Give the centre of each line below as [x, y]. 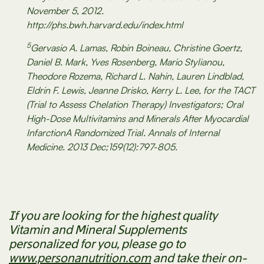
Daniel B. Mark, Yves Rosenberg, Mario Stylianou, [126, 62]
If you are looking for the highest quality [113, 216]
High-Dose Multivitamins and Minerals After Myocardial [138, 119]
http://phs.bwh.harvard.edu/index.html [105, 25]
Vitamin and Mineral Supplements [98, 230]
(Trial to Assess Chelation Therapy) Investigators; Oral [135, 105]
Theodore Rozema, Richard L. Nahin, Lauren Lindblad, [135, 76]
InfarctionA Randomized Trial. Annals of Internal [123, 133]
